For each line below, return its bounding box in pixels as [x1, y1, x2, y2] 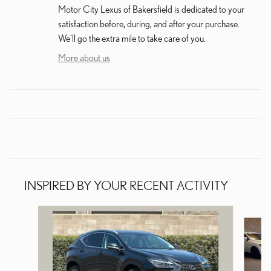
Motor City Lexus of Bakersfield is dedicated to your [58, 4, 244, 15]
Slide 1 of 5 [9, 207, 48, 218]
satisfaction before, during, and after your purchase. [58, 18, 240, 30]
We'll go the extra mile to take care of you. [58, 33, 206, 44]
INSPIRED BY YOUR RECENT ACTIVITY [24, 178, 228, 193]
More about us [58, 52, 110, 64]
